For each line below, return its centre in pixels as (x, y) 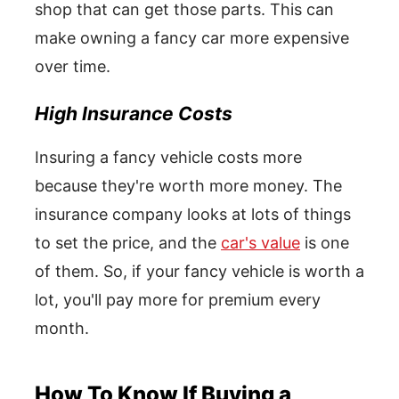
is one (325, 243)
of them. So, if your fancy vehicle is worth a (199, 271)
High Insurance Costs (134, 114)
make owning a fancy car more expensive (192, 38)
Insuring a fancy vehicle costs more (168, 157)
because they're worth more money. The (188, 186)
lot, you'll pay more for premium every (178, 300)
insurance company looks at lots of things (193, 214)
